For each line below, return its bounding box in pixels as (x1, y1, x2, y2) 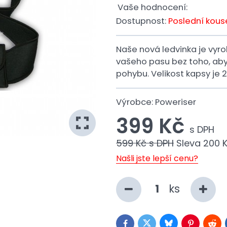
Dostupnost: (116, 15, 168, 27)
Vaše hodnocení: (118, 2, 187, 13)
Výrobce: (116, 96, 155, 108)
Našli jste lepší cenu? (116, 153, 198, 164)
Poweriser (155, 96, 196, 108)
